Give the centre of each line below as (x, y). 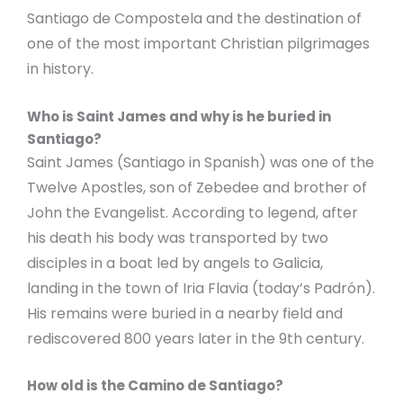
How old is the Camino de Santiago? (155, 386)
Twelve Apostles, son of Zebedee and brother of (197, 187)
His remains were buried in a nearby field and (185, 313)
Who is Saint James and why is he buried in (179, 116)
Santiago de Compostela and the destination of (194, 19)
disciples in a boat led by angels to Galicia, (175, 263)
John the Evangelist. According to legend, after (193, 212)
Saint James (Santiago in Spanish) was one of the (201, 162)
